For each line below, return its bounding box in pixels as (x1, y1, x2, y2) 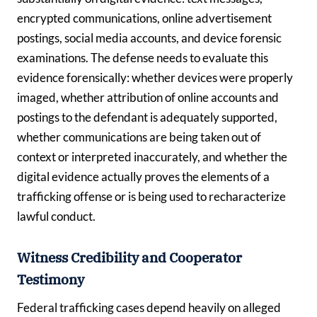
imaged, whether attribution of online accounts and (17, 90, 279, 105)
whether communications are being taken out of (17, 129, 261, 145)
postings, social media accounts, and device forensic (17, 30, 282, 46)
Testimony (17, 271, 84, 289)
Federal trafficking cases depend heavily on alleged (17, 299, 281, 315)
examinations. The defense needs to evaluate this (17, 50, 268, 66)
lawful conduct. (17, 209, 96, 224)
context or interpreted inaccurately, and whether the (17, 149, 287, 165)
